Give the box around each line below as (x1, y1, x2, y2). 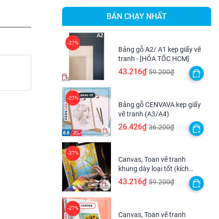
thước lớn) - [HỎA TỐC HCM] (118, 174, 204, 182)
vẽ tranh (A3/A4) (118, 109, 170, 118)
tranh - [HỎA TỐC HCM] (118, 54, 190, 63)
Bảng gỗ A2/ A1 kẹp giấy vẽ (118, 45, 201, 53)
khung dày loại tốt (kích (118, 165, 189, 173)
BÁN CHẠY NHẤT (106, 12, 167, 22)
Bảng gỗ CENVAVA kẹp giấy (118, 100, 201, 109)
